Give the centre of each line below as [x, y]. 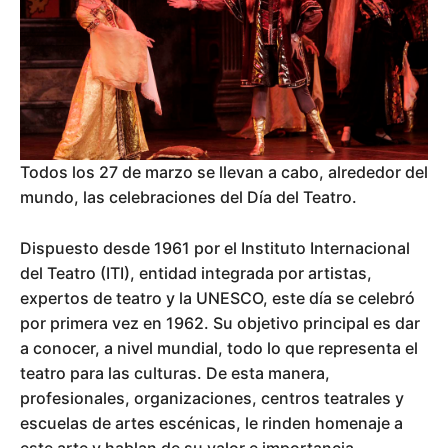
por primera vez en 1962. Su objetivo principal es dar [220, 322]
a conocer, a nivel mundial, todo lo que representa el [219, 347]
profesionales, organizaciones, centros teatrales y [212, 397]
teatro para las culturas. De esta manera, [175, 372]
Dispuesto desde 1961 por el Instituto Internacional [215, 247]
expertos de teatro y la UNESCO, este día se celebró [217, 297]
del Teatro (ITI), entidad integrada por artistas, [196, 272]
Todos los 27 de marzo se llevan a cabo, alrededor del [224, 171]
